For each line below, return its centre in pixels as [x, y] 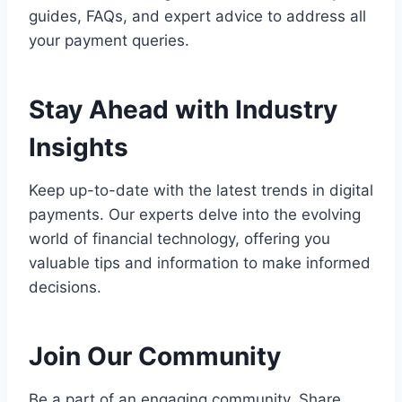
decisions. [65, 287]
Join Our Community [155, 356]
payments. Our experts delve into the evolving [195, 214]
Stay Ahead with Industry [183, 109]
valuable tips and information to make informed [200, 262]
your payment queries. [109, 40]
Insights [79, 147]
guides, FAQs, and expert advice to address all [197, 16]
